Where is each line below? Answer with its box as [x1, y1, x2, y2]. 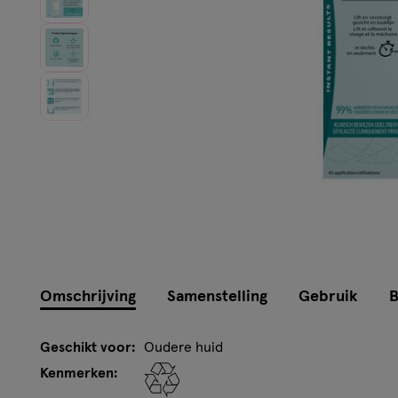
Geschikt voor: [40, 339, 135, 354]
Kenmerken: [40, 365, 117, 380]
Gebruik [298, 288, 358, 305]
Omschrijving [40, 288, 136, 305]
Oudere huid [144, 339, 223, 354]
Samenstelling [167, 288, 267, 305]
